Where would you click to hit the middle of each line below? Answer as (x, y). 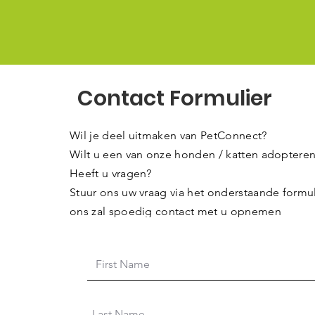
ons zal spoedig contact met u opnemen (175, 211)
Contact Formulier (175, 98)
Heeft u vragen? (111, 173)
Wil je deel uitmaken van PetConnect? (168, 135)
